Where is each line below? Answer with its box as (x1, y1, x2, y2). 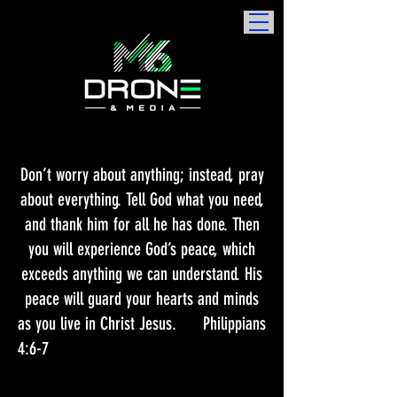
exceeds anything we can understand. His (21, 263, 262, 284)
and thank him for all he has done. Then (24, 214, 260, 235)
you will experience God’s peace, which (28, 238, 255, 260)
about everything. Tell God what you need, (19, 189, 264, 210)
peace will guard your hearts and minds (25, 288, 259, 309)
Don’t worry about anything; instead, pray (19, 164, 264, 185)
